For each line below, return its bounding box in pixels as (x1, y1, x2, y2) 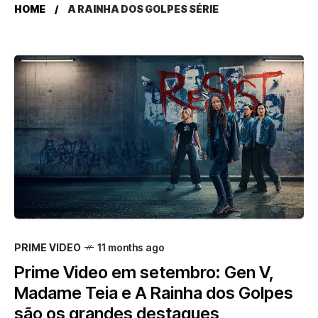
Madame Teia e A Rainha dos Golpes (14, 282, 293, 303)
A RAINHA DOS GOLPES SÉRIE (67, 3, 219, 16)
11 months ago (97, 241, 165, 253)
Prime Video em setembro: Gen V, (14, 261, 273, 283)
